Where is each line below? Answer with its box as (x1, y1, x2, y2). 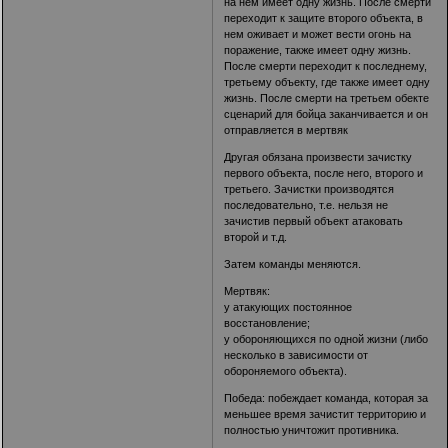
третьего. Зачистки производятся (224, 182, 395, 195)
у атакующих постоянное (224, 300, 353, 313)
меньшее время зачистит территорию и (224, 407, 427, 420)
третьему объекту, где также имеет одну (224, 75, 431, 88)
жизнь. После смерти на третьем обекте (224, 91, 430, 104)
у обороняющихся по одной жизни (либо (224, 332, 429, 345)
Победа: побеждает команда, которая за (224, 391, 429, 404)
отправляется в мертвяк (224, 123, 349, 136)
